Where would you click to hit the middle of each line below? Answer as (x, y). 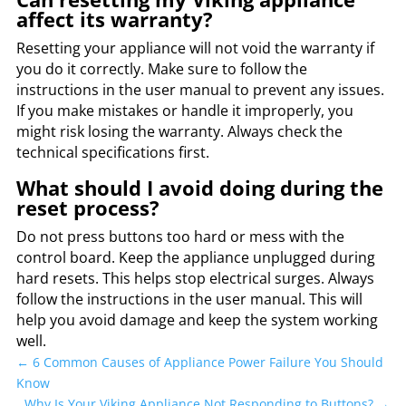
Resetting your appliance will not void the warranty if (195, 48)
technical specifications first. (112, 152)
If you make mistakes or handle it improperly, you (184, 110)
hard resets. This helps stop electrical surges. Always (195, 278)
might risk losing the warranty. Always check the (179, 131)
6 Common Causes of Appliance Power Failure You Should (208, 362)
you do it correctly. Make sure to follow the (161, 68)
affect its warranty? (114, 19)
